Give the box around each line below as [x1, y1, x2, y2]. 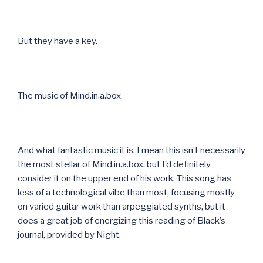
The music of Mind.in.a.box [18, 90, 121, 101]
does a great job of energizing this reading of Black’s [18, 215, 225, 226]
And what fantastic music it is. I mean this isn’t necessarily [18, 144, 245, 156]
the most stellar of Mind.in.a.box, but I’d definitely [18, 159, 211, 170]
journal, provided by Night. [18, 229, 121, 240]
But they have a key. [18, 35, 97, 46]
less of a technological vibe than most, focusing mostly [18, 187, 235, 198]
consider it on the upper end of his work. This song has [18, 173, 231, 184]
